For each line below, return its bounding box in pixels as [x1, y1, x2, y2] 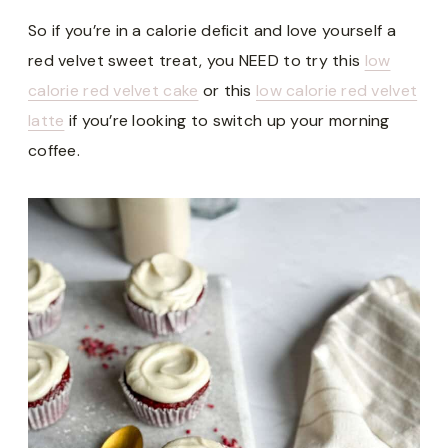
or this [198, 79, 256, 101]
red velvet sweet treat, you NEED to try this [28, 49, 365, 71]
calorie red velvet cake [28, 79, 199, 101]
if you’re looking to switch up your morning [64, 109, 390, 131]
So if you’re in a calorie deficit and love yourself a [28, 19, 396, 41]
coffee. [28, 139, 80, 161]
